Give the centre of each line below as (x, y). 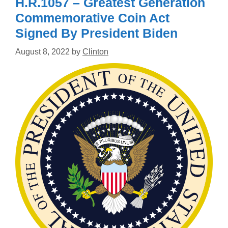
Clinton (95, 52)
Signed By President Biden (96, 33)
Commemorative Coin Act (92, 18)
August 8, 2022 (42, 52)
